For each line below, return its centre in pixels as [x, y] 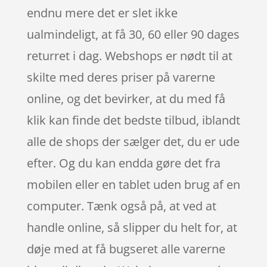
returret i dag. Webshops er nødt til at [129, 55]
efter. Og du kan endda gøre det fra [123, 163]
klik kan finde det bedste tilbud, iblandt [133, 120]
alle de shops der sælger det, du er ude [133, 141]
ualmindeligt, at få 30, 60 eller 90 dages [133, 34]
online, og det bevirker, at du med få [126, 98]
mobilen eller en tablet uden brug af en [133, 184]
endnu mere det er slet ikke [102, 13]
